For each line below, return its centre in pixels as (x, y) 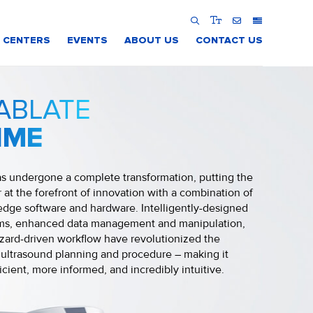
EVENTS (87, 41)
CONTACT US (229, 41)
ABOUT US (152, 41)
